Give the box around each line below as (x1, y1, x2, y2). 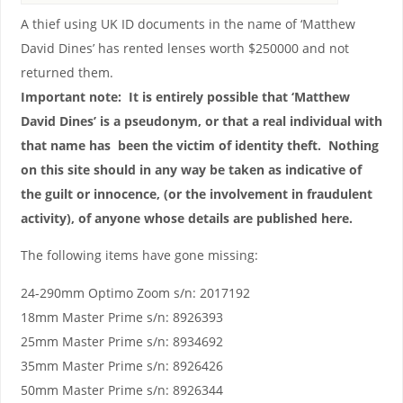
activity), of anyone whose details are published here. (20, 209, 353, 227)
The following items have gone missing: (20, 246, 258, 264)
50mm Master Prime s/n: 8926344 (20, 381, 223, 399)
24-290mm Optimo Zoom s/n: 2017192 (20, 283, 250, 301)
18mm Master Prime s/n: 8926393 (20, 308, 223, 326)
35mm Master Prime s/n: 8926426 (20, 356, 223, 374)
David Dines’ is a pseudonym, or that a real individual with (20, 112, 382, 130)
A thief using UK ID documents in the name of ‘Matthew (20, 14, 355, 32)
